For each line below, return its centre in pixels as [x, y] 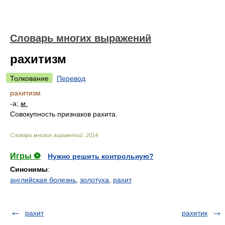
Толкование [29, 78]
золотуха [94, 180]
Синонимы [29, 169]
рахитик [195, 213]
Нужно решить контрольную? [101, 156]
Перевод [71, 78]
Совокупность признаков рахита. [64, 114]
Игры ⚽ [25, 156]
